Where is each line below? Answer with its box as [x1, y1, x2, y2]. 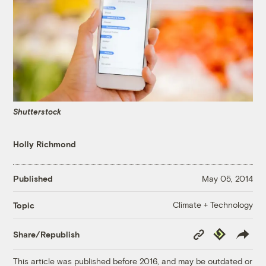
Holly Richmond [13, 139, 77, 150]
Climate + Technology [172, 199, 253, 210]
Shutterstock [13, 106, 62, 116]
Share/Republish [13, 229, 80, 239]
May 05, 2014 [201, 173, 253, 183]
